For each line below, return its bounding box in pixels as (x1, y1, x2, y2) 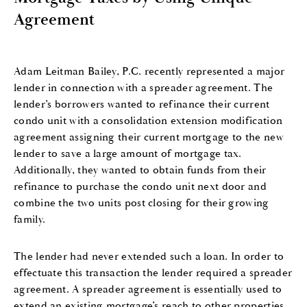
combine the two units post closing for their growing (14, 195, 269, 210)
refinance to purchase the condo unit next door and (14, 179, 267, 194)
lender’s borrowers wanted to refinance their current (14, 97, 270, 112)
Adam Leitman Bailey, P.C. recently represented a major (14, 64, 285, 79)
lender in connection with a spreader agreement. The (14, 80, 273, 95)
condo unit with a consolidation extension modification (14, 113, 283, 128)
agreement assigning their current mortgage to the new (14, 130, 284, 145)
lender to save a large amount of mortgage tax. (14, 146, 242, 161)
